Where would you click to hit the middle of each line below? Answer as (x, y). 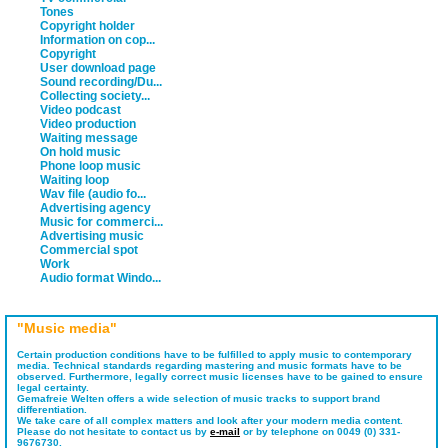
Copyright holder (87, 26)
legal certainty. (53, 387)
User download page (98, 68)
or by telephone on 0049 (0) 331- (320, 431)
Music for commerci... (101, 222)
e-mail (225, 431)
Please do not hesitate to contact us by (113, 431)
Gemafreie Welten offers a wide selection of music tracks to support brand (198, 398)
